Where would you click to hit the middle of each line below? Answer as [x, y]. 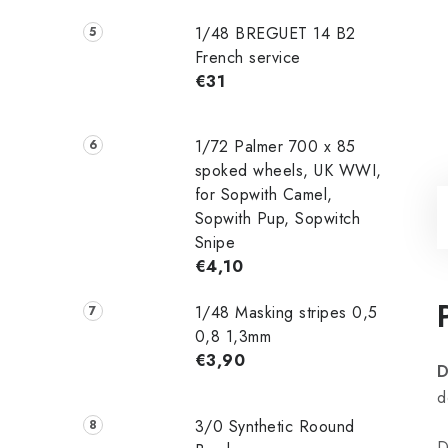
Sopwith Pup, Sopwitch [277, 219]
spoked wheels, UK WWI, [288, 171]
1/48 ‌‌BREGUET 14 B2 [275, 33]
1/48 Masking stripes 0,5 [286, 313]
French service [247, 57]
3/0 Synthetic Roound [274, 427]
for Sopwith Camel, [263, 195]
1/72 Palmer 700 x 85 [275, 147]
